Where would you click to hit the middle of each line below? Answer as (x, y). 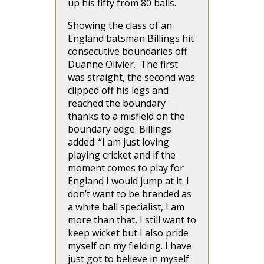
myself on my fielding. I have (130, 246)
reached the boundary (117, 103)
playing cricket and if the (122, 155)
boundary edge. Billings (120, 129)
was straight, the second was (131, 77)
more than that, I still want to (132, 220)
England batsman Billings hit (131, 38)
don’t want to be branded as (130, 194)
